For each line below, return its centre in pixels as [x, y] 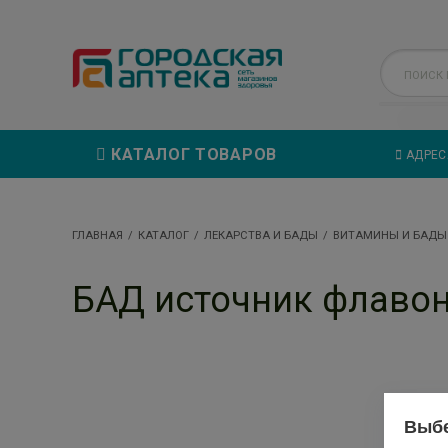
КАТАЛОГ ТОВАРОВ [191, 154]
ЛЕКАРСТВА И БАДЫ [261, 235]
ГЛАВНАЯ [97, 235]
